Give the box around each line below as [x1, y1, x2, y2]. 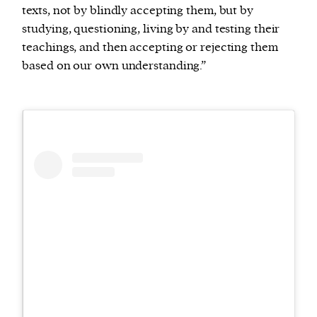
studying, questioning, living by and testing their [22, 21, 280, 37]
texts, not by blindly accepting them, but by [22, 3, 253, 18]
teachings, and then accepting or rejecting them [22, 40, 278, 55]
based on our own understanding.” [22, 58, 207, 74]
